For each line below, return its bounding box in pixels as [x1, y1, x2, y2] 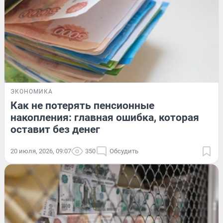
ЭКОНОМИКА [10, 88, 53, 95]
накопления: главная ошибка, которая [10, 111, 199, 123]
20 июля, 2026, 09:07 [10, 147, 71, 155]
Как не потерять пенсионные [10, 99, 154, 111]
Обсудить [110, 147, 138, 155]
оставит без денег [10, 123, 100, 135]
